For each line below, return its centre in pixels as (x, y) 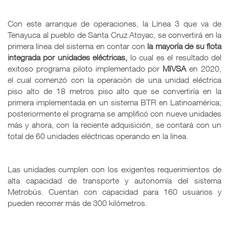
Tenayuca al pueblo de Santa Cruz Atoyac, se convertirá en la (114, 35)
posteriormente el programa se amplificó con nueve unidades (114, 113)
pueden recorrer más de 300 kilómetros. (77, 203)
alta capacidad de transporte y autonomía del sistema (114, 180)
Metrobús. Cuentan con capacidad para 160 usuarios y (114, 191)
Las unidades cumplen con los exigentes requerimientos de (114, 169)
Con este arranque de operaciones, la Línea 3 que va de (114, 23)
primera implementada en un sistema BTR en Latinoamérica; (114, 102)
